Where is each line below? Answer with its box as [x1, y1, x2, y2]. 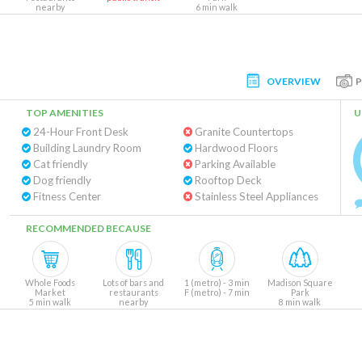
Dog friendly [31, 174, 91, 187]
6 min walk [196, 2, 238, 12]
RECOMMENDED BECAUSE [26, 222, 151, 234]
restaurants [108, 287, 158, 297]
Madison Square [267, 277, 333, 288]
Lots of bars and [103, 277, 164, 288]
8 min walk [279, 297, 321, 307]
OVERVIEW [267, 74, 321, 87]
